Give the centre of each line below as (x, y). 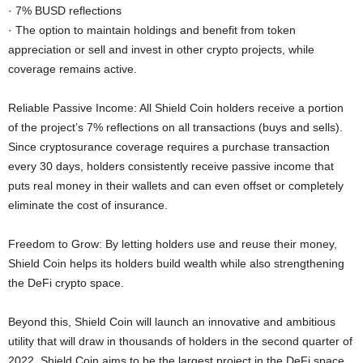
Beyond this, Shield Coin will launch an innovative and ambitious (172, 322)
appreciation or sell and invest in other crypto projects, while (161, 49)
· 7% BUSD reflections (65, 11)
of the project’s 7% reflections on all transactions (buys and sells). (175, 127)
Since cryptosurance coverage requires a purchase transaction (169, 147)
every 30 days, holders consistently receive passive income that (171, 166)
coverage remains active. (73, 69)
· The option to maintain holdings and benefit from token (152, 30)
